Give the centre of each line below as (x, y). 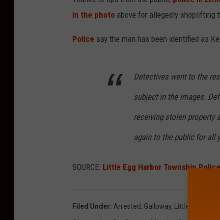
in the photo (94, 15)
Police (83, 39)
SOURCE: (87, 167)
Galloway (158, 206)
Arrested (127, 206)
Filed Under (91, 206)
